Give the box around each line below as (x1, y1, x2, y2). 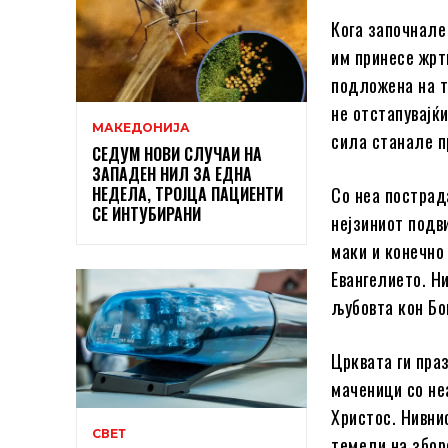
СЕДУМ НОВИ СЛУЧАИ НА (92, 141, 262, 166)
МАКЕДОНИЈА (92, 119, 190, 135)
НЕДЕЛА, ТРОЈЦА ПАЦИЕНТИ (92, 181, 283, 206)
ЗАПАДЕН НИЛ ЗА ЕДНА (92, 161, 252, 186)
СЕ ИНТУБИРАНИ (92, 201, 201, 226)
